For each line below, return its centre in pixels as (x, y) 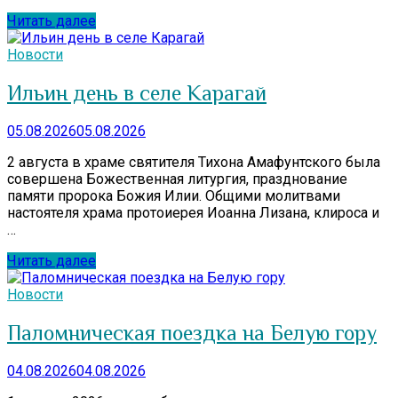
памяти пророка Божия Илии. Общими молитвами (174, 196)
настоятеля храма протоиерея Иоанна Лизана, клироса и (193, 213)
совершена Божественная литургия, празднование (177, 179)
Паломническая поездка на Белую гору (192, 333)
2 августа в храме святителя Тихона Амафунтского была (194, 163)
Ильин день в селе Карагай (137, 93)
